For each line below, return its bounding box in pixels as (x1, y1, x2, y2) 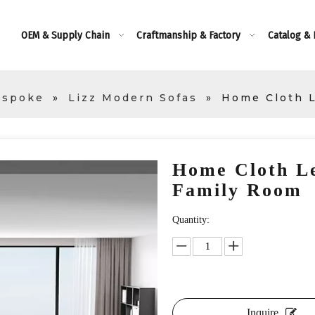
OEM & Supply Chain (20, 29, 110, 41)
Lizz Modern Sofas (67, 91, 198, 104)
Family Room (172, 180, 310, 200)
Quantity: (172, 214, 210, 225)
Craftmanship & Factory (136, 29, 240, 41)
